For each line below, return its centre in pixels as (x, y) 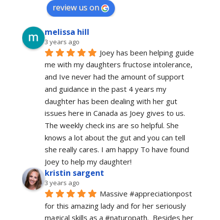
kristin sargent (74, 173)
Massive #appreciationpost (146, 193)
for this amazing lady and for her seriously (115, 206)
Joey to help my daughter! (88, 162)
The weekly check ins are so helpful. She (111, 125)
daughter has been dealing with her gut (111, 101)
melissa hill (67, 32)
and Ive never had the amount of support (114, 77)
